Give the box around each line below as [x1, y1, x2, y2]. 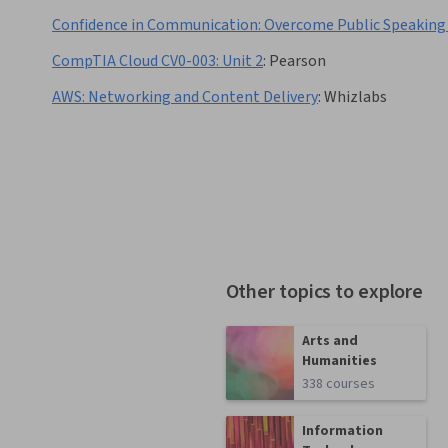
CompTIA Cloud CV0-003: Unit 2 [52, 50, 263, 73]
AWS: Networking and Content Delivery [52, 86, 318, 109]
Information [302, 421, 384, 442]
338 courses [302, 374, 376, 395]
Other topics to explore [225, 278, 424, 307]
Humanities [302, 351, 378, 372]
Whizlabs [324, 86, 387, 109]
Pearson [269, 50, 326, 73]
